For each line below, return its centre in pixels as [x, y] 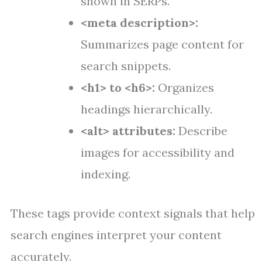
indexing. [106, 174]
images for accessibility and [158, 152]
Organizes [185, 87]
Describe [201, 131]
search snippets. [126, 66]
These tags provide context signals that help [133, 213]
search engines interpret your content [116, 235]
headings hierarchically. [146, 109]
